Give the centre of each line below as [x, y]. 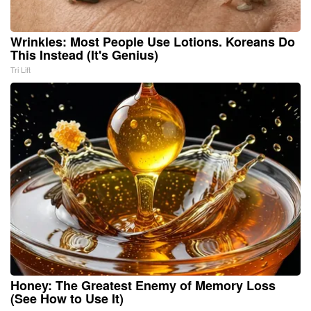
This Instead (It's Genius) [84, 54]
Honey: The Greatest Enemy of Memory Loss [143, 285]
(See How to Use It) [67, 298]
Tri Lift [20, 69]
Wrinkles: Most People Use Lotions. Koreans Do [153, 41]
